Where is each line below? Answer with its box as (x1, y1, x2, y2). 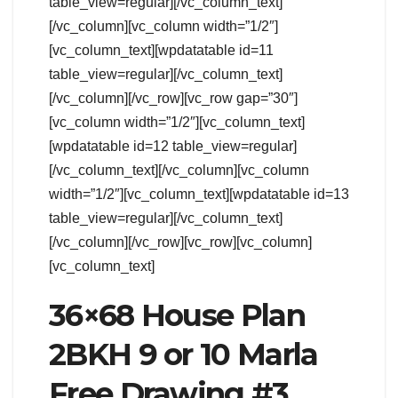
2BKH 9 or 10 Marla (49, 336, 318, 373)
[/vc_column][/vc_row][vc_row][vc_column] (49, 235, 312, 250)
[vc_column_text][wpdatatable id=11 (49, 43, 274, 58)
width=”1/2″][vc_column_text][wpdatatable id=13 (49, 187, 349, 202)
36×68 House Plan (49, 297, 305, 334)
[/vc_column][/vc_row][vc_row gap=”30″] (49, 91, 298, 106)
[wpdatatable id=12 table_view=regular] (49, 139, 297, 154)
